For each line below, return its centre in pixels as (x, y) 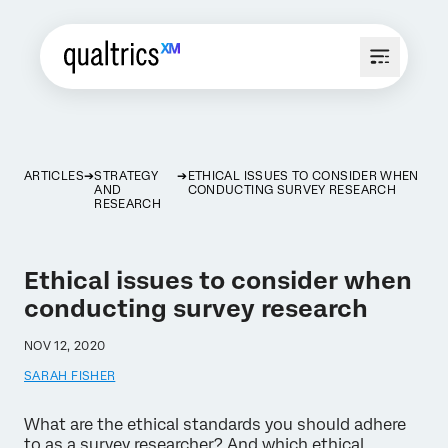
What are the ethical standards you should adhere (215, 424)
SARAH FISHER (70, 376)
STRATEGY (126, 176)
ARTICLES (54, 176)
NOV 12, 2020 (65, 346)
